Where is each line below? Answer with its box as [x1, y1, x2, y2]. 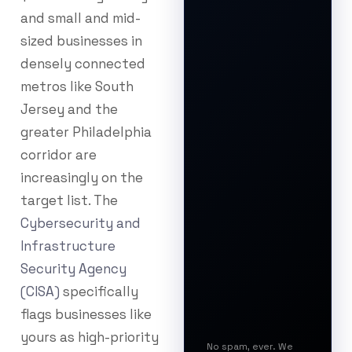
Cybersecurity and [20, 214, 141, 233]
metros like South [20, 78, 134, 96]
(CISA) [20, 283, 60, 301]
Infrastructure [20, 237, 115, 255]
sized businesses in [20, 32, 142, 50]
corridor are [20, 146, 97, 164]
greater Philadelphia [20, 123, 152, 141]
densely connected [20, 55, 145, 73]
